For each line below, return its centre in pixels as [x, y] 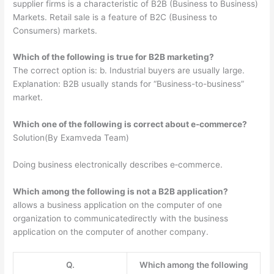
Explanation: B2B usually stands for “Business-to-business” [129, 84]
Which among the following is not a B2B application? [121, 192]
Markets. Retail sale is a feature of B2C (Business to [115, 17]
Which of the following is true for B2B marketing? [114, 57]
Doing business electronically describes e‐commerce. [118, 165]
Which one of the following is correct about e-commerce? [130, 124]
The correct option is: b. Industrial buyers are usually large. [129, 71]
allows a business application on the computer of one [118, 205]
